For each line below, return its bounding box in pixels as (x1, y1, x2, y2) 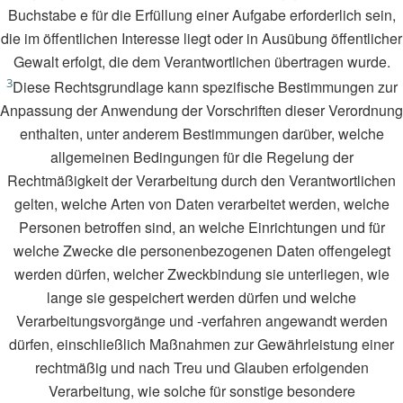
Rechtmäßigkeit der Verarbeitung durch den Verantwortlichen (7, 169, 396, 191)
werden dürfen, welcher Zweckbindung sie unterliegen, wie (13, 263, 390, 284)
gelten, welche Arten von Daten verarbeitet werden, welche (13, 193, 390, 214)
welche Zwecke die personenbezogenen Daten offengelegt (13, 239, 390, 261)
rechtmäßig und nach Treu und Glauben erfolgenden (34, 356, 369, 378)
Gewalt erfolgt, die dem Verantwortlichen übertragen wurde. (13, 50, 390, 72)
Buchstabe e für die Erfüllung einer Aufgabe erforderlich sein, (7, 4, 396, 25)
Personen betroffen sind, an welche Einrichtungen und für (18, 216, 385, 237)
